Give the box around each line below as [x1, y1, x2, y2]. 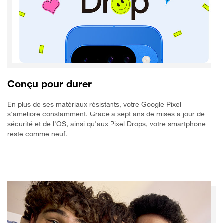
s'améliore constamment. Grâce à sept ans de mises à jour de [7, 109, 205, 118]
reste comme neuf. [7, 129, 67, 138]
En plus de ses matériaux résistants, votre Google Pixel [7, 99, 181, 108]
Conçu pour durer [7, 77, 92, 90]
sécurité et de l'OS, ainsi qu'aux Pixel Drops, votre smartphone [7, 119, 206, 128]
